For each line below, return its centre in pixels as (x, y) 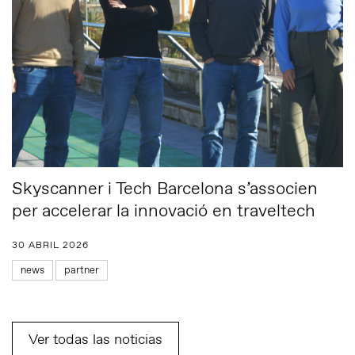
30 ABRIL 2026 (50, 246)
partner (82, 271)
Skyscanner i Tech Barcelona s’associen (165, 189)
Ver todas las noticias (95, 340)
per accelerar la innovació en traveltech (164, 212)
